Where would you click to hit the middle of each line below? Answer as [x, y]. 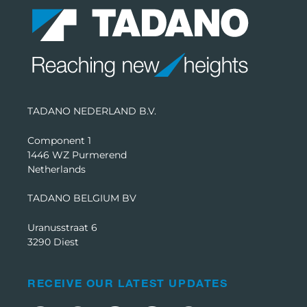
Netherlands [57, 169]
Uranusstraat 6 [62, 227]
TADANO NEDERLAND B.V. [92, 111]
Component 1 [59, 140]
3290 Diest [53, 242]
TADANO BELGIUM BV [82, 198]
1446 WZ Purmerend [77, 155]
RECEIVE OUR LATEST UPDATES [128, 282]
